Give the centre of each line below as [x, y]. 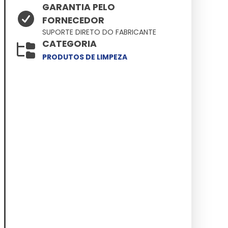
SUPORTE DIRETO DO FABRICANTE [99, 32]
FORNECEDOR [74, 20]
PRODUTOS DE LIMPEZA [85, 57]
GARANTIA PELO [79, 7]
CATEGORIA [70, 44]
